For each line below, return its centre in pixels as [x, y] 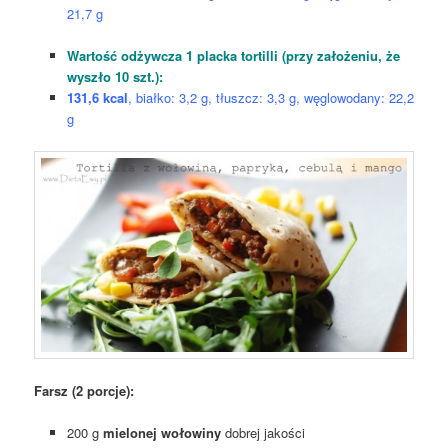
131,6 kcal [97, 98]
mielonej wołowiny [161, 432]
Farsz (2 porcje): [84, 390]
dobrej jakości [262, 432]
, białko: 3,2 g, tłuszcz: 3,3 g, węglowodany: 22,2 [270, 98]
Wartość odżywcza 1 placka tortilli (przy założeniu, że [233, 56]
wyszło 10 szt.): [114, 77]
